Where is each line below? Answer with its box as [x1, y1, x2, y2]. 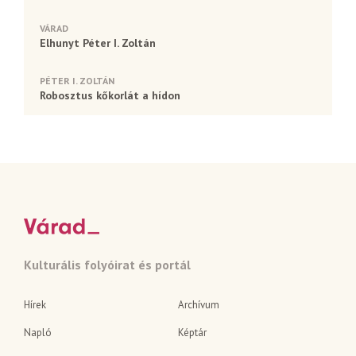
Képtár [178, 326, 207, 339]
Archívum [178, 298, 219, 311]
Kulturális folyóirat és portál [24, 257, 191, 273]
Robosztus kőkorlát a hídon [40, 88, 180, 103]
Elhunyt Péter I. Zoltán [40, 36, 156, 50]
